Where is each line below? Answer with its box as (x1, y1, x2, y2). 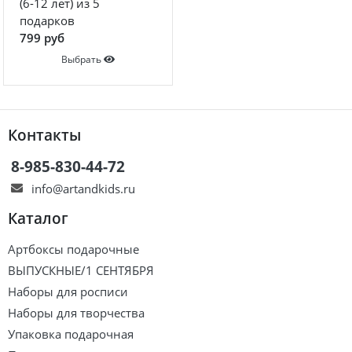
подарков (20, 13, 75, 28)
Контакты (8, 124, 81, 145)
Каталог (8, 207, 68, 228)
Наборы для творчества (8, 304, 145, 321)
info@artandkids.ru (31, 180, 135, 196)
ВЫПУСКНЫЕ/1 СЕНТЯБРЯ (8, 262, 154, 278)
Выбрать (61, 53, 101, 67)
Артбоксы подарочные (8, 240, 139, 257)
